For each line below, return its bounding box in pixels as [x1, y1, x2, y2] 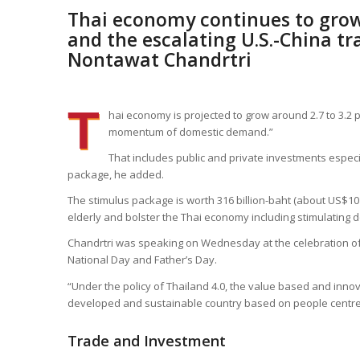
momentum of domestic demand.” [108, 125, 273, 140]
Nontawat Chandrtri [67, 47, 252, 73]
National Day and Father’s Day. [67, 252, 217, 268]
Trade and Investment [67, 330, 226, 350]
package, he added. [67, 167, 164, 182]
